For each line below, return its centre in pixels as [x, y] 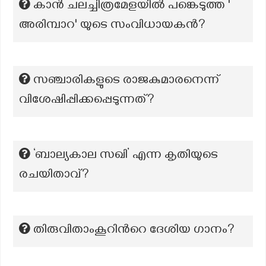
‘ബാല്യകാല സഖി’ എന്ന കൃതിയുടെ [126, 156]
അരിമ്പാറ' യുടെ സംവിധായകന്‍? [112, 26]
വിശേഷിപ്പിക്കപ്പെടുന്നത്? [87, 101]
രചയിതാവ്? [54, 176]
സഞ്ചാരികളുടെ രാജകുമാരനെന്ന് [127, 81]
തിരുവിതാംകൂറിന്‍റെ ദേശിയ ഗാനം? [134, 231]
